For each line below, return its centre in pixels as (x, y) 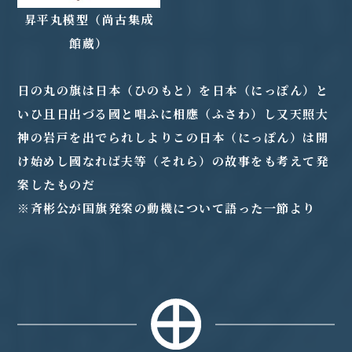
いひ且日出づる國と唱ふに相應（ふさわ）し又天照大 (173, 114)
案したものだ (57, 185)
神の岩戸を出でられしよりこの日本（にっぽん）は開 (173, 137)
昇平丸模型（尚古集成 (89, 20)
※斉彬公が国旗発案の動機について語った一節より (167, 208)
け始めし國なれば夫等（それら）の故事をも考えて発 (173, 161)
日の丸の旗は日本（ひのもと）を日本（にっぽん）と (173, 90)
